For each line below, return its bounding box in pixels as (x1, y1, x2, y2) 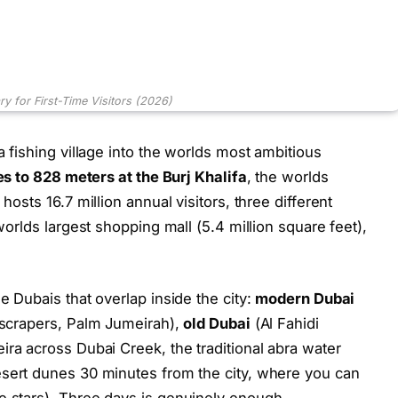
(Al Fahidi (250, 314, 319, 333)
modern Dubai (255, 290, 355, 308)
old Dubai (183, 314, 251, 333)
